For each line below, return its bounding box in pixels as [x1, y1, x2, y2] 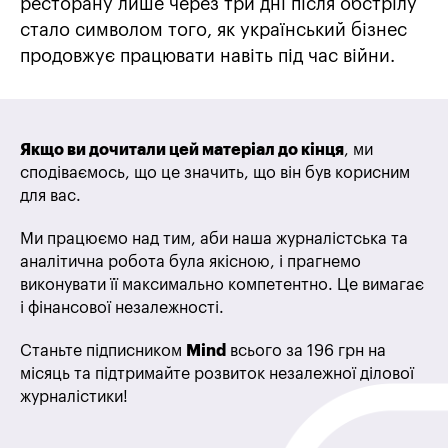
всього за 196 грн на [226, 343, 386, 360]
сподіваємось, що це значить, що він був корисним [20, 165, 410, 182]
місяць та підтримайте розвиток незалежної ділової [20, 366, 414, 383]
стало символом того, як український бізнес [20, 21, 407, 40]
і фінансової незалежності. [20, 300, 224, 317]
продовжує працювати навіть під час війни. [20, 47, 395, 66]
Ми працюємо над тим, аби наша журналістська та [20, 231, 408, 248]
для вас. [20, 188, 81, 205]
